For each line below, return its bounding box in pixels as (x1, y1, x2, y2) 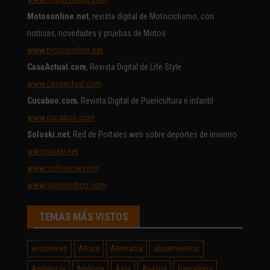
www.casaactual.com (27, 78, 102, 89)
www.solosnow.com (27, 163, 98, 173)
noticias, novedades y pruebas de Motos (27, 28, 168, 38)
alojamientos (154, 242, 199, 254)
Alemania (110, 242, 143, 254)
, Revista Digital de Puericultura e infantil (77, 95, 213, 105)
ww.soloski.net (27, 146, 78, 156)
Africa (78, 242, 99, 254)
